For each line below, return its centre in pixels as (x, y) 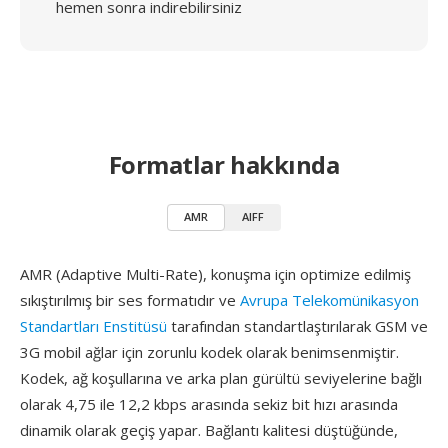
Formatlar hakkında (224, 164)
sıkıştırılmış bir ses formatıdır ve (130, 300)
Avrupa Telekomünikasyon (329, 300)
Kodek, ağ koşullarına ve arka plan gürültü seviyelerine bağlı (221, 378)
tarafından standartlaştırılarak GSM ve (297, 326)
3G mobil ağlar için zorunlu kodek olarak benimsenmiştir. (209, 352)
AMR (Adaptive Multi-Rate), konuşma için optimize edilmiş (215, 274)
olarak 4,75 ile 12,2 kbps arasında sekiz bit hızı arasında (209, 404)
